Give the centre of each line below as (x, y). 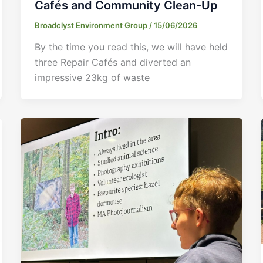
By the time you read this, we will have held (131, 47)
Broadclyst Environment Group (92, 25)
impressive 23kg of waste (92, 78)
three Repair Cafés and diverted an (112, 63)
